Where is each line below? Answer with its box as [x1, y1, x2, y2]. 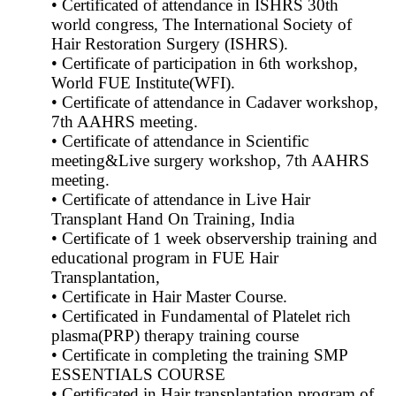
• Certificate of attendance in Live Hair [51, 190, 310, 209]
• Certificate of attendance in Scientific [51, 132, 308, 151]
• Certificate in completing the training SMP [51, 346, 347, 365]
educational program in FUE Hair [51, 248, 278, 268]
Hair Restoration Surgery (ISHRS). [51, 34, 288, 54]
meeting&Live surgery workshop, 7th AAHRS [51, 151, 369, 171]
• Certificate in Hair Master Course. [51, 287, 287, 307]
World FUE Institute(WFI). [51, 73, 235, 93]
